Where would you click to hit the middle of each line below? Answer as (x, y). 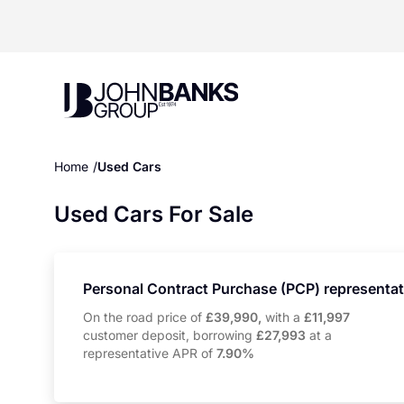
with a (283, 317)
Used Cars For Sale (154, 214)
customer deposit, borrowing (170, 335)
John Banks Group (116, 92)
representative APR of (150, 353)
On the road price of (144, 317)
